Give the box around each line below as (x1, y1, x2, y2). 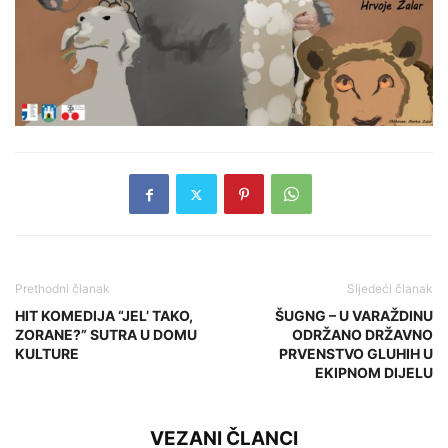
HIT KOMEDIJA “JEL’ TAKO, (15, 307, 193, 325)
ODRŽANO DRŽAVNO (292, 326, 433, 344)
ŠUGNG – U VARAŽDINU (275, 307, 433, 325)
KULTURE (15, 345, 79, 363)
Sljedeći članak (347, 281, 433, 297)
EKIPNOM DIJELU (315, 364, 433, 382)
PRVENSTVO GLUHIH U (279, 345, 433, 363)
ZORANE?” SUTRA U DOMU (15, 326, 197, 344)
